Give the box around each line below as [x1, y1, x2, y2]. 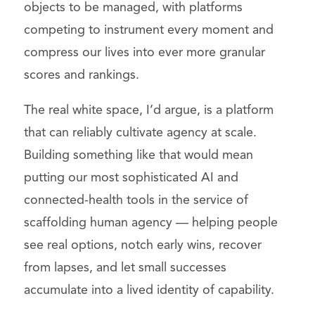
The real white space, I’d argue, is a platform [23, 104, 274, 117]
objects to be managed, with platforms [23, 1, 243, 15]
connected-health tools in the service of [23, 194, 248, 207]
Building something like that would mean [23, 149, 253, 162]
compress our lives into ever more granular [23, 46, 265, 60]
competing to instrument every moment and [23, 24, 274, 37]
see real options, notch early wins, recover [23, 239, 262, 252]
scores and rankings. [23, 69, 139, 82]
